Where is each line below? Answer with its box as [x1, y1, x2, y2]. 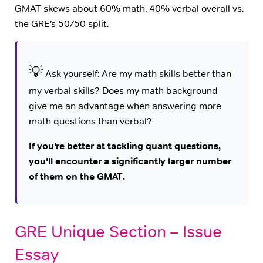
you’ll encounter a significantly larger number [28, 155, 231, 168]
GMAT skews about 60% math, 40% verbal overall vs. [15, 2, 244, 15]
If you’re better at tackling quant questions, [28, 140, 221, 153]
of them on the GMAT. [28, 170, 125, 183]
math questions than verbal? [28, 115, 152, 128]
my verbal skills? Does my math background [28, 85, 218, 97]
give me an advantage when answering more [28, 100, 221, 113]
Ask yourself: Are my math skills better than [42, 68, 231, 80]
